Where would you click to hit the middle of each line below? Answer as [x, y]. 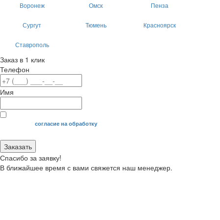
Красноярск [160, 25]
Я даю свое [19, 124]
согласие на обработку [66, 124]
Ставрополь [32, 45]
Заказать [18, 147]
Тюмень [96, 25]
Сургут [32, 25]
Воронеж [32, 5]
